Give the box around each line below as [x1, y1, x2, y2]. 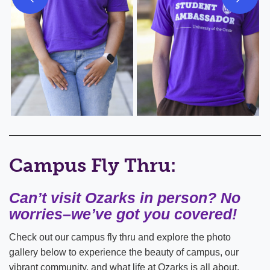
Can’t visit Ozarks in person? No [9, 189, 240, 207]
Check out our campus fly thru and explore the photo [9, 232, 231, 243]
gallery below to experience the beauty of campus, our [9, 247, 239, 258]
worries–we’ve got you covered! [9, 206, 237, 223]
